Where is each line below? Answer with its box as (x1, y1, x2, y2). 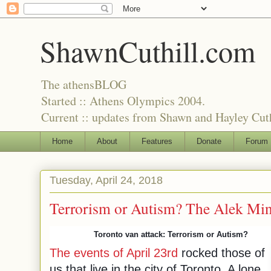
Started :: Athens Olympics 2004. (41, 93, 205, 109)
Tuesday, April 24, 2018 (50, 174, 163, 187)
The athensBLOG (41, 76, 126, 93)
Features (142, 136, 173, 146)
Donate (197, 136, 222, 146)
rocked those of (178, 246, 265, 260)
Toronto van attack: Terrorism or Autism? (94, 229, 251, 239)
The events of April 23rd (50, 246, 178, 260)
